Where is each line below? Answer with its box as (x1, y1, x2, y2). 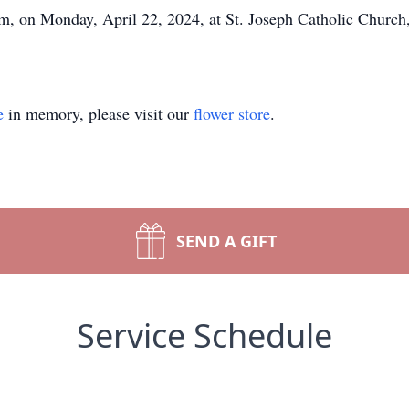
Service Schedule (77, 313, 332, 358)
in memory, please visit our (4, 102, 194, 124)
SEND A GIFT (176, 230, 277, 252)
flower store (194, 102, 270, 124)
